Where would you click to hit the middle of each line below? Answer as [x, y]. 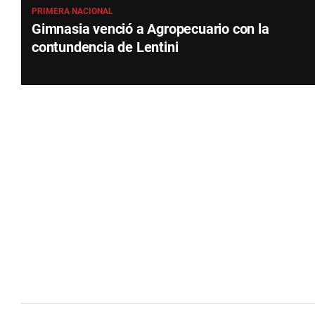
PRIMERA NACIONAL [72, 11]
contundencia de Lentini [105, 47]
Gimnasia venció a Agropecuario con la [150, 28]
